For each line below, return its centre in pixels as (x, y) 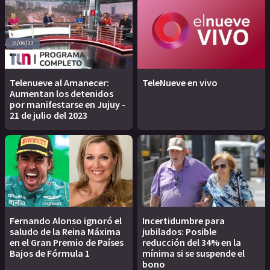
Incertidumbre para (184, 221)
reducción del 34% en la (192, 243)
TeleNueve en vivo (180, 82)
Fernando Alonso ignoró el (66, 221)
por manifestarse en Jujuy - (67, 104)
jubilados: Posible (179, 232)
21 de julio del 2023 (49, 115)
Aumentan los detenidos (61, 93)
